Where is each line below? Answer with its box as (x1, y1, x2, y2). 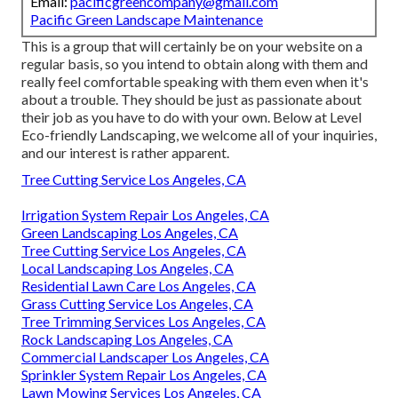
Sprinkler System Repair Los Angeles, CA (21, 366, 267, 384)
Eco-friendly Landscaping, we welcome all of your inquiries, (21, 126, 377, 144)
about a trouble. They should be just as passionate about (21, 91, 362, 108)
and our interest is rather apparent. (21, 144, 229, 162)
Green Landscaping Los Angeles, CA (21, 224, 238, 242)
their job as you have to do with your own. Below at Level (21, 108, 362, 126)
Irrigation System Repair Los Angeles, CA (21, 206, 269, 224)
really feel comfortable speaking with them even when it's (21, 73, 369, 91)
